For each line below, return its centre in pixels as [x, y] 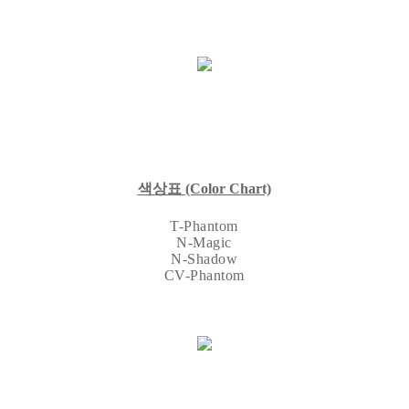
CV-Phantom [204, 276]
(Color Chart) [228, 189]
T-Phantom [204, 226]
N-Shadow [204, 259]
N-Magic [204, 243]
